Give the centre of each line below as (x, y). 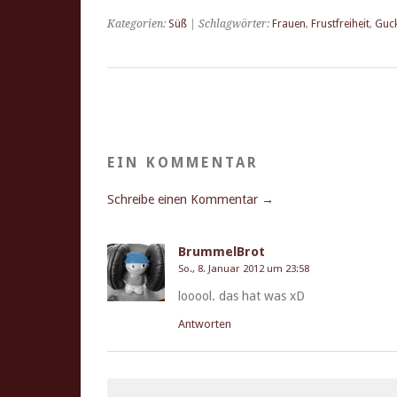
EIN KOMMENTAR (183, 163)
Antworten (205, 324)
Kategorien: (138, 24)
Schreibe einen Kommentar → (191, 199)
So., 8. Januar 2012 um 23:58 (244, 269)
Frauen (289, 24)
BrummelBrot (222, 252)
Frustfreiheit (340, 24)
